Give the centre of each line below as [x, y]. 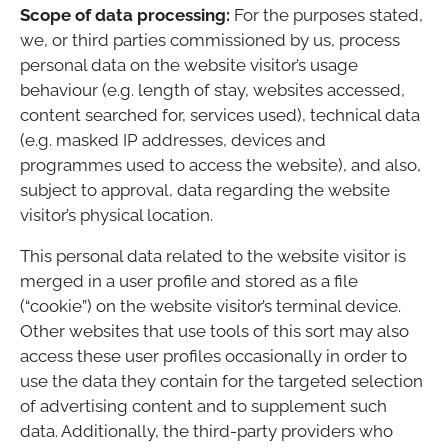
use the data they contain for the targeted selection [221, 381]
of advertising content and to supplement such [203, 406]
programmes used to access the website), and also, [220, 165]
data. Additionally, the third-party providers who [206, 431]
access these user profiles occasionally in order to [213, 356]
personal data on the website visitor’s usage [189, 65]
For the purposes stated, [328, 15]
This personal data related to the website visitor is [213, 256]
